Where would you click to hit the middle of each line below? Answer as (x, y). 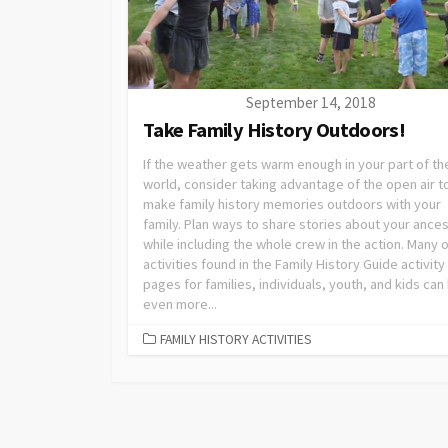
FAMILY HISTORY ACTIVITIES (236, 339)
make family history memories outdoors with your (292, 203)
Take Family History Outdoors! (274, 129)
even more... (180, 303)
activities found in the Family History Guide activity (294, 263)
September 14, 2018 (311, 102)
